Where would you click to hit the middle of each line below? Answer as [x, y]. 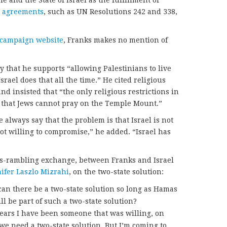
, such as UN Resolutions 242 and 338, [110, 12]
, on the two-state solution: [116, 172]
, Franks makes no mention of [116, 40]
